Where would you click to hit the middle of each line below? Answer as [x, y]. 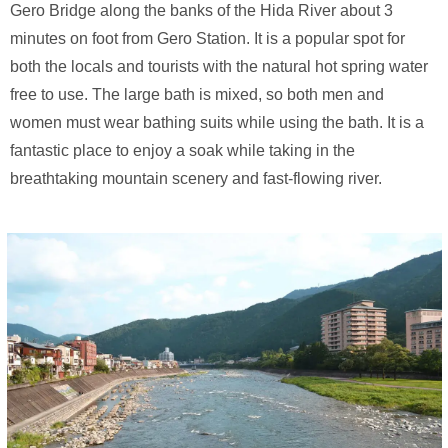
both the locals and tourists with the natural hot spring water [219, 67]
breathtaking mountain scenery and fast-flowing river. [196, 179]
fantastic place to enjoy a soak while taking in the [182, 151]
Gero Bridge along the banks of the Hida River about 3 [201, 11]
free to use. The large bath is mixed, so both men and [197, 95]
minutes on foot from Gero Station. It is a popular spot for [207, 39]
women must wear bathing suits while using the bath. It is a [217, 123]
